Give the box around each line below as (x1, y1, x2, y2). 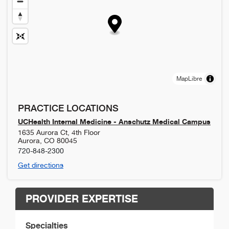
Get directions (18, 161, 63, 169)
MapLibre (176, 75, 202, 82)
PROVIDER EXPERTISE (26, 192, 138, 205)
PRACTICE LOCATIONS (18, 102, 119, 113)
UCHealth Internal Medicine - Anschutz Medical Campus (18, 117, 211, 126)
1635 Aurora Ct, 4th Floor (18, 128, 100, 136)
